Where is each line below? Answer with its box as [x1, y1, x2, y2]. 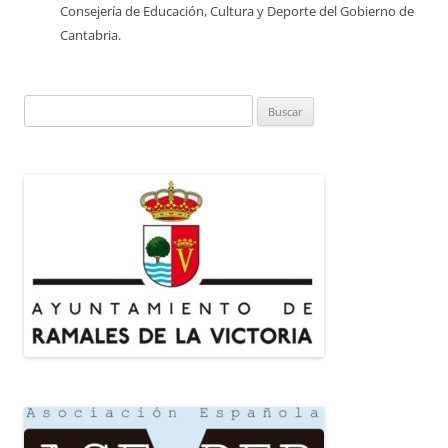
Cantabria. [60, 26, 121, 45]
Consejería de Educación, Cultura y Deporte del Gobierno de [60, 2, 414, 21]
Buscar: [23, 97, 66, 116]
